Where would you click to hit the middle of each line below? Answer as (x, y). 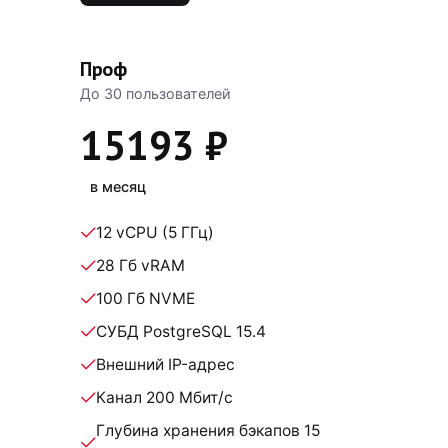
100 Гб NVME (145, 299)
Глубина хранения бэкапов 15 (208, 431)
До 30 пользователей (155, 93)
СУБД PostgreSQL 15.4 (181, 332)
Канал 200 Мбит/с (164, 398)
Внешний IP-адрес (165, 365)
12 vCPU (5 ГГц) (155, 233)
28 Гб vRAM (140, 266)
